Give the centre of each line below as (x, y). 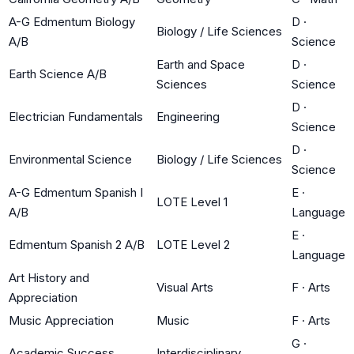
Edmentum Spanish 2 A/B (77, 244)
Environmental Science (70, 159)
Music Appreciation (61, 320)
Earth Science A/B (58, 73)
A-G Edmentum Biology (72, 21)
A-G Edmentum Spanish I (76, 192)
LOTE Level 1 (192, 201)
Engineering (188, 116)
